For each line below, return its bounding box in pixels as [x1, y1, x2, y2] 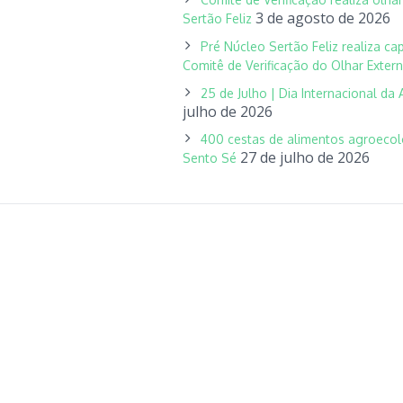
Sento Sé [182, 150, 237, 166]
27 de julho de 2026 [239, 148, 370, 167]
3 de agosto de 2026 [255, 8, 390, 28]
